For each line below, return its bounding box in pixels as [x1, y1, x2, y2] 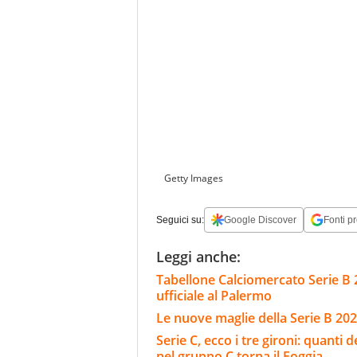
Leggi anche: [156, 247, 241, 267]
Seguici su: [156, 214, 204, 226]
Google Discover [224, 214, 296, 226]
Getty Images [164, 171, 223, 186]
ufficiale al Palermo [156, 287, 272, 305]
